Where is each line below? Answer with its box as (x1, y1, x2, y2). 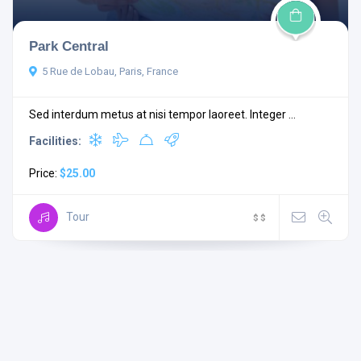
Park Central (29, 37, 109, 54)
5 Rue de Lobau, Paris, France (42, 64, 178, 77)
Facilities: (29, 134, 81, 147)
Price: (29, 166, 60, 180)
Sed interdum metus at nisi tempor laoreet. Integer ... (29, 107, 296, 121)
